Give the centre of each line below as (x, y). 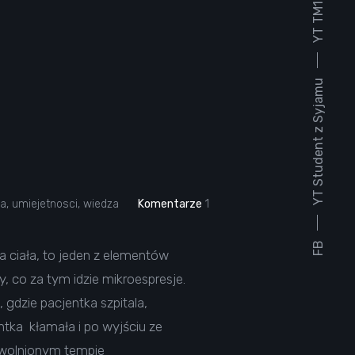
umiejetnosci (45, 204)
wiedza (101, 204)
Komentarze (170, 204)
